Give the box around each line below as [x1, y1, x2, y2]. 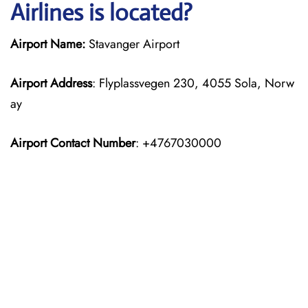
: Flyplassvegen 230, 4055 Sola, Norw [92, 74, 294, 92]
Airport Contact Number [10, 134, 135, 152]
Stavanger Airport [85, 35, 179, 53]
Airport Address [10, 74, 92, 92]
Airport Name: [10, 35, 85, 53]
